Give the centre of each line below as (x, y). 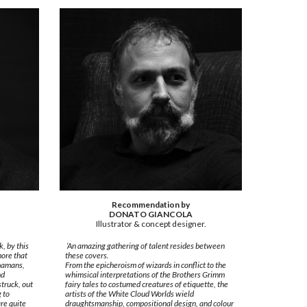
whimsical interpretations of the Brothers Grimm (145, 275)
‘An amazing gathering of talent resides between (145, 246)
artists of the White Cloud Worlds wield (129, 294)
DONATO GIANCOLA (151, 214)
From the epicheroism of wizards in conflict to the (145, 265)
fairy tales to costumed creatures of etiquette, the (146, 284)
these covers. (87, 256)
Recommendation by (151, 205)
